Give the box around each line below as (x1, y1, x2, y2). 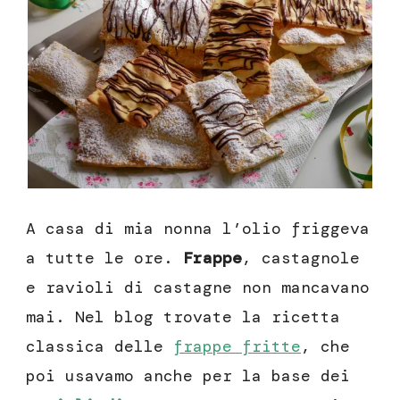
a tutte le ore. (26, 247, 183, 270)
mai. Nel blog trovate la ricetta (26, 306, 340, 329)
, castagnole (242, 247, 360, 270)
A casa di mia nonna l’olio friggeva (26, 218, 370, 240)
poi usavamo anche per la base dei (26, 365, 350, 387)
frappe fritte (173, 336, 301, 358)
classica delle (26, 336, 173, 358)
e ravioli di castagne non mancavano (26, 277, 370, 299)
